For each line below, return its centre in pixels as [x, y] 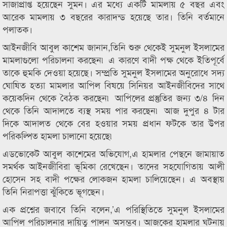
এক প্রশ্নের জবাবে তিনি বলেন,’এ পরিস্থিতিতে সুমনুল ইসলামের [113, 209]
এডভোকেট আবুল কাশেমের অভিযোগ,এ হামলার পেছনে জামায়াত [113, 153]
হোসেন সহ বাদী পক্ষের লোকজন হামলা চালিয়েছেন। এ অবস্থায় [113, 178]
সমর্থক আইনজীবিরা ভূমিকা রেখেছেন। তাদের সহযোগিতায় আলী [113, 166]
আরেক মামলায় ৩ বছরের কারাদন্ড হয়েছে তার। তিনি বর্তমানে [113, 16]
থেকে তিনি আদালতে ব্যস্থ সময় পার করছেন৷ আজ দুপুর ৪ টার [113, 110]
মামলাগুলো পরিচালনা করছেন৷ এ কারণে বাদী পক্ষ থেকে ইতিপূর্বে [113, 59]
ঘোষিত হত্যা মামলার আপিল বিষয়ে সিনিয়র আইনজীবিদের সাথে [113, 85]
